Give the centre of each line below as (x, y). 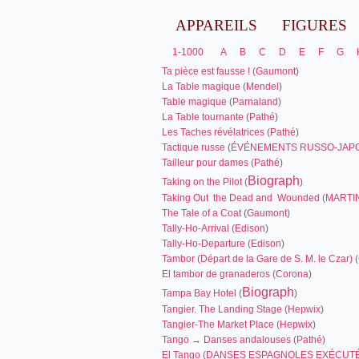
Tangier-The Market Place (218, 325)
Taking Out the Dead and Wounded (241, 198)
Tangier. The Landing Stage (222, 309)
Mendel (262, 87)
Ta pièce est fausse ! (206, 71)
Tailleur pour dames (205, 163)
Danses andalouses (247, 340)
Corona (292, 274)
